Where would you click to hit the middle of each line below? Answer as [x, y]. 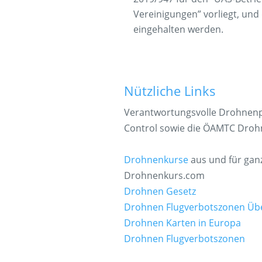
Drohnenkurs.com [164, 175]
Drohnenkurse [156, 159]
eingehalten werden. [178, 29]
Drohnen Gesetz [160, 191]
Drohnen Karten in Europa [182, 223]
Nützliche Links [170, 90]
